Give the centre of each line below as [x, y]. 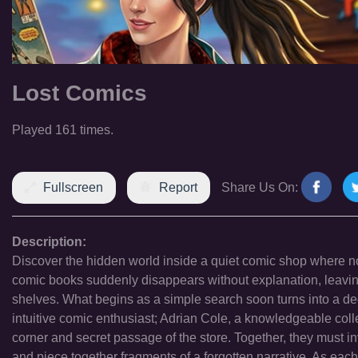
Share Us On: [260, 187]
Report [178, 187]
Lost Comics [80, 93]
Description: [49, 242]
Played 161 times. [63, 130]
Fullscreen [73, 187]
